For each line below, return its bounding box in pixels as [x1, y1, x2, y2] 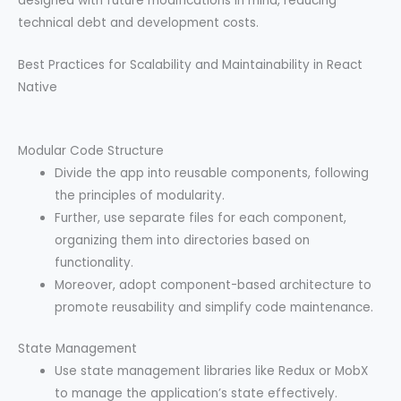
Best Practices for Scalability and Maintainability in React [18, 55, 363, 73]
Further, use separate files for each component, [55, 209, 347, 227]
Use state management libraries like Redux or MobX [55, 362, 369, 380]
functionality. [55, 254, 134, 272]
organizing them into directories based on [55, 232, 311, 250]
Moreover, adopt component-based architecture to [55, 277, 372, 294]
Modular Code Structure [18, 142, 164, 160]
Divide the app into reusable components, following [55, 165, 370, 183]
